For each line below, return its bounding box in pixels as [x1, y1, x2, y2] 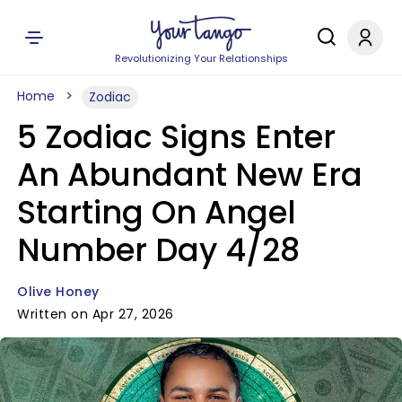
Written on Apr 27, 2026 [17, 305, 174, 323]
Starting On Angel [17, 190, 296, 234]
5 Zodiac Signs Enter [17, 115, 336, 159]
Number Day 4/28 [17, 228, 300, 272]
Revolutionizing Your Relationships [114, 51, 288, 66]
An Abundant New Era [17, 153, 363, 197]
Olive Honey [17, 283, 100, 301]
